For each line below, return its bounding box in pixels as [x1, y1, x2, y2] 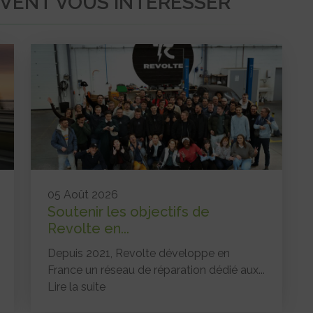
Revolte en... [48, 219, 130, 237]
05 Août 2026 [48, 187, 119, 201]
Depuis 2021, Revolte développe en [48, 246, 231, 260]
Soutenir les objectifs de [48, 203, 210, 220]
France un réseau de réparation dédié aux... [48, 263, 265, 277]
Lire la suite [48, 279, 106, 293]
